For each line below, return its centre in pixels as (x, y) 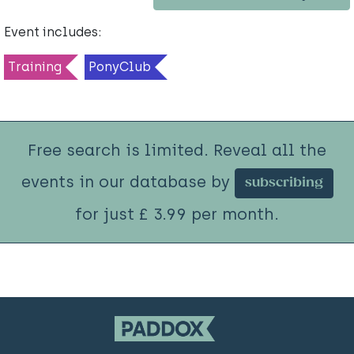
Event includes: (53, 32)
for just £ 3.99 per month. (177, 214)
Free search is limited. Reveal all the (177, 151)
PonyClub (120, 67)
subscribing (284, 183)
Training (35, 67)
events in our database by (128, 182)
